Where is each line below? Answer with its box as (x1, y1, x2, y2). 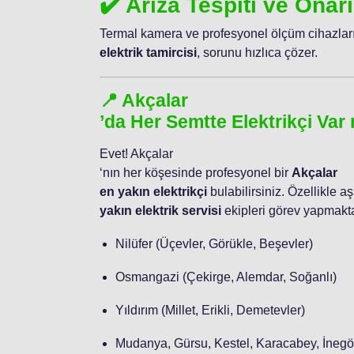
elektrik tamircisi (100, 45, 197, 59)
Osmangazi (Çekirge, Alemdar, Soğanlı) (115, 269, 337, 284)
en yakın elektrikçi (100, 184, 207, 198)
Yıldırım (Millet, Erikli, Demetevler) (115, 303, 305, 317)
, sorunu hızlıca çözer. (197, 45, 318, 59)
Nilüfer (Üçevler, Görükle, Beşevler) (115, 236, 313, 250)
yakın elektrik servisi (100, 203, 221, 217)
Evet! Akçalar (100, 146, 173, 160)
